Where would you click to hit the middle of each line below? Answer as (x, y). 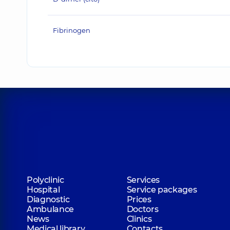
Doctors (142, 209)
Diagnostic (48, 199)
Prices (139, 199)
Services (143, 180)
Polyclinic (45, 180)
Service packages (162, 190)
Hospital (43, 190)
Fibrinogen (72, 30)
